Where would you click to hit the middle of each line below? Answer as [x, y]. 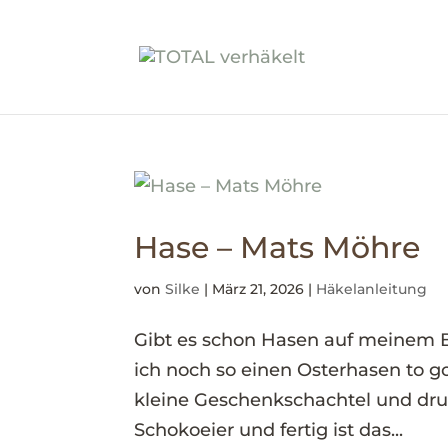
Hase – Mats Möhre [277, 247]
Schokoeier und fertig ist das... [269, 430]
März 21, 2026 [258, 289]
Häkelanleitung [372, 289]
